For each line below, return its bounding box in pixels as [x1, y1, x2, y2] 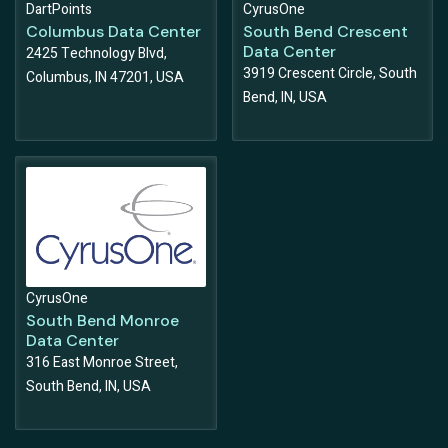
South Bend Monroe [26, 310, 179, 332]
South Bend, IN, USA [26, 376, 151, 398]
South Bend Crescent [242, 21, 408, 43]
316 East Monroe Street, [26, 352, 178, 374]
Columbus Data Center [26, 21, 201, 43]
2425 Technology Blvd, [26, 43, 167, 65]
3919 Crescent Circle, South [242, 63, 417, 85]
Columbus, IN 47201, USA [26, 67, 184, 89]
